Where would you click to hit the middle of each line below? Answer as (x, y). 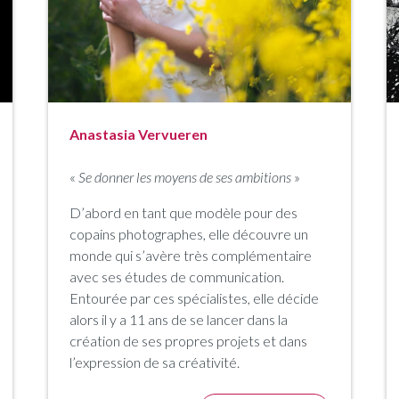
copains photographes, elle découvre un (189, 233)
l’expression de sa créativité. (155, 362)
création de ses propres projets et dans (188, 340)
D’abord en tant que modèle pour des (183, 212)
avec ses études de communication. (177, 276)
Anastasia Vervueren (138, 134)
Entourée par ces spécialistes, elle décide (194, 297)
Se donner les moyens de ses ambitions (185, 176)
